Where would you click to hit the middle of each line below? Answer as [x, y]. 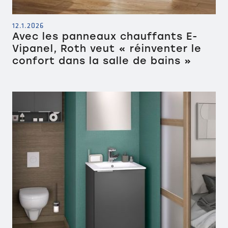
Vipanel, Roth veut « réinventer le [107, 48]
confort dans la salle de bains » [102, 61]
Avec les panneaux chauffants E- [105, 36]
